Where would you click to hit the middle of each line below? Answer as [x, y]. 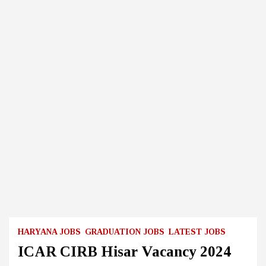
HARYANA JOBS [49, 232]
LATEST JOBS [197, 232]
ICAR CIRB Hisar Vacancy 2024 [124, 251]
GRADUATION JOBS [125, 232]
